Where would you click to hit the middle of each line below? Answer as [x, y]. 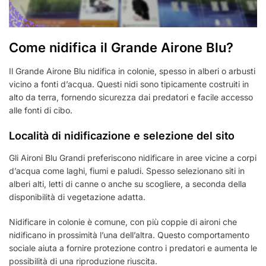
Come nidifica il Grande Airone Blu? [121, 48]
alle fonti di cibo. [41, 110]
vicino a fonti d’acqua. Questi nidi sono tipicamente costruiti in [129, 84]
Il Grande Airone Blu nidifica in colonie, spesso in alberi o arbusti [132, 71]
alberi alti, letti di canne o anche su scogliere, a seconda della [128, 184]
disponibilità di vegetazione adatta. [77, 197]
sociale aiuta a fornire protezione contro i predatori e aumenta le [133, 248]
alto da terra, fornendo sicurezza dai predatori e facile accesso [131, 97]
